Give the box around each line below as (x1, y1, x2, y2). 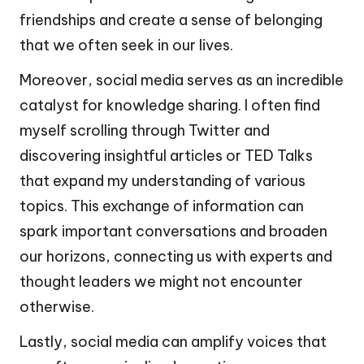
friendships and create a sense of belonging (19, 11, 323, 30)
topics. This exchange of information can (19, 197, 304, 216)
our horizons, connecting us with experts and (19, 247, 332, 266)
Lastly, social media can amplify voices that (19, 332, 327, 352)
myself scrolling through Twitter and (19, 121, 270, 141)
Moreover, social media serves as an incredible (19, 71, 344, 90)
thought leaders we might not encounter (19, 272, 303, 292)
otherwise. (19, 297, 94, 317)
